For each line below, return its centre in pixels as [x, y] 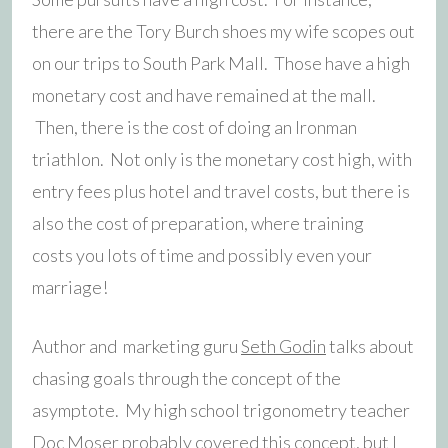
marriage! [70, 286]
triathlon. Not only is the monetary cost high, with [222, 158]
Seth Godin [283, 345]
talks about [370, 345]
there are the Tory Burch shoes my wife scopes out [223, 30]
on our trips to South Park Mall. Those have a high [221, 62]
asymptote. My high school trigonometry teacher [221, 409]
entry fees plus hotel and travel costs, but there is [221, 190]
